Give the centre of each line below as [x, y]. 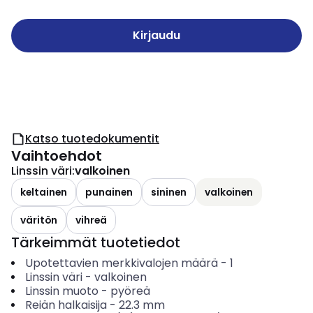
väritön [39, 220]
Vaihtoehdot [57, 156]
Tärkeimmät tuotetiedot [96, 242]
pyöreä [130, 291]
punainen [109, 192]
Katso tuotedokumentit [92, 139]
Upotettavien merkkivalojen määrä [121, 263]
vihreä [91, 220]
